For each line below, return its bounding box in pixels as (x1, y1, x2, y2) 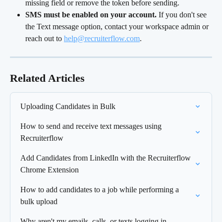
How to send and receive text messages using (20, 122, 164, 131)
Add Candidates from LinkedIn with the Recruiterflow (20, 154, 193, 163)
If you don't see (157, 10, 209, 19)
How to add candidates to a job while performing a (20, 185, 181, 194)
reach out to (25, 34, 64, 43)
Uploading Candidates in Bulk (20, 102, 115, 111)
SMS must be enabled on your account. (25, 10, 157, 19)
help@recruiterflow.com (64, 34, 140, 43)
